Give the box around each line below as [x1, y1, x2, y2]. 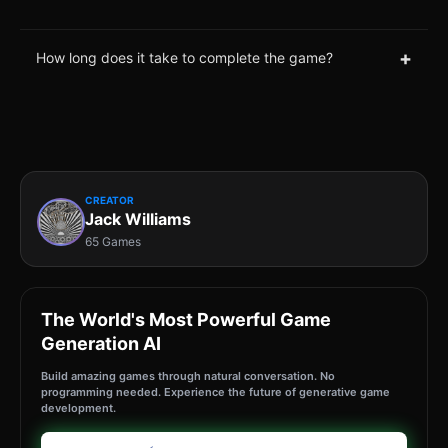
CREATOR [85, 193, 134, 206]
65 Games [85, 233, 141, 249]
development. [41, 400, 116, 415]
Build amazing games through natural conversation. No [41, 368, 335, 383]
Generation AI [41, 332, 161, 354]
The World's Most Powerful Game [41, 308, 331, 330]
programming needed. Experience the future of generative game [41, 384, 390, 399]
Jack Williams [85, 208, 191, 229]
